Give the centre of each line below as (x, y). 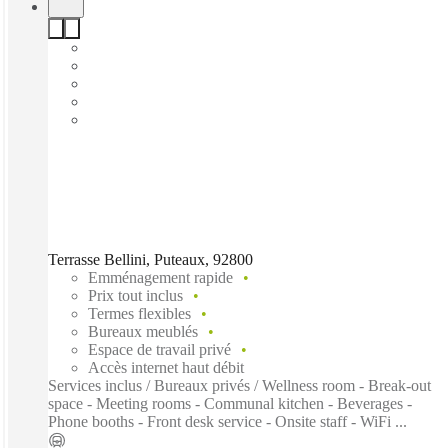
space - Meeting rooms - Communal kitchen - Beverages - (230, 403)
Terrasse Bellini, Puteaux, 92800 (150, 259)
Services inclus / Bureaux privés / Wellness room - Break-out (239, 385)
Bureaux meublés (143, 331)
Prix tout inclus (135, 295)
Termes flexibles (139, 313)
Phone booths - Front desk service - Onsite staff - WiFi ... (227, 421)
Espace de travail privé (159, 349)
